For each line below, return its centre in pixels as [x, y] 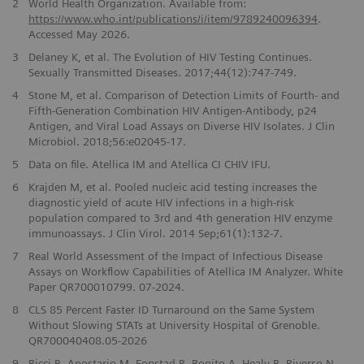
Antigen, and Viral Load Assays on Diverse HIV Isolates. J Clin [181, 126]
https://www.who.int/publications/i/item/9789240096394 [173, 19]
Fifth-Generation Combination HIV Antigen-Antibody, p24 [172, 111]
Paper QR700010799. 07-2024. [106, 287]
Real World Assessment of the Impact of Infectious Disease [175, 256]
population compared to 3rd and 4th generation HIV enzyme [180, 218]
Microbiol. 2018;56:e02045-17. [107, 142]
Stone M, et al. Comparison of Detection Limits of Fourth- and [184, 95]
